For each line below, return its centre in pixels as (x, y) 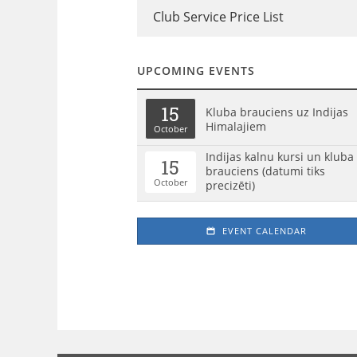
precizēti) (230, 185)
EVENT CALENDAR (263, 231)
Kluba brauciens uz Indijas (277, 112)
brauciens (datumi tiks (265, 171)
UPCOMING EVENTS (196, 71)
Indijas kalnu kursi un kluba (279, 157)
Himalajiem (235, 126)
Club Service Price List (218, 17)
